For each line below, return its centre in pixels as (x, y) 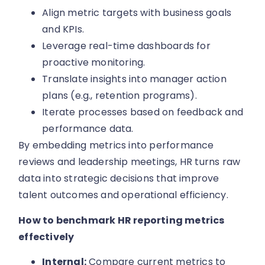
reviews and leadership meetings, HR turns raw (130, 162)
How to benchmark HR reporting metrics (122, 220)
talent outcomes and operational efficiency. (123, 195)
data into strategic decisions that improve (119, 179)
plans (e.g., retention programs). (119, 96)
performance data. (88, 129)
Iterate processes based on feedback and (143, 112)
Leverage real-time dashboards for (126, 46)
